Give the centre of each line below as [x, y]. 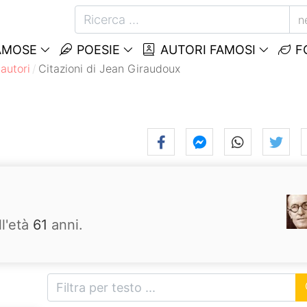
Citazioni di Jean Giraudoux [110, 69]
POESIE [97, 50]
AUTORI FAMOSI [206, 50]
